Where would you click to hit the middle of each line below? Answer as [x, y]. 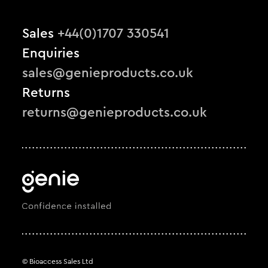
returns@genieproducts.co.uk [115, 113]
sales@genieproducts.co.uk [108, 73]
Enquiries [51, 54]
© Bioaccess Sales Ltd [58, 261]
